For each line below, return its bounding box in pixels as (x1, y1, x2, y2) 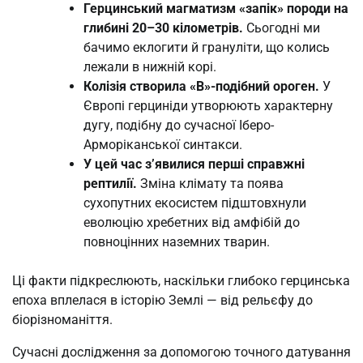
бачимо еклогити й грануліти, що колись (83, 39, 330, 55)
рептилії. (83, 175, 137, 191)
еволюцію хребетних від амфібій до (83, 214, 300, 230)
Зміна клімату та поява (137, 175, 284, 191)
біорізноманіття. (12, 311, 113, 327)
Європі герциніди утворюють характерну (83, 97, 333, 113)
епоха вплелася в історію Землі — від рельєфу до (12, 292, 313, 308)
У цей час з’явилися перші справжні (83, 156, 305, 172)
